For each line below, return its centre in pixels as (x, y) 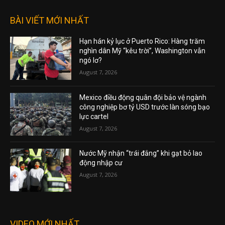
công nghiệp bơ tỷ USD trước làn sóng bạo (145, 107)
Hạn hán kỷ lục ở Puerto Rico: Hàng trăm (142, 41)
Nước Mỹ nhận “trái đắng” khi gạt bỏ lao (141, 153)
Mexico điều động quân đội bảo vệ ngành (143, 97)
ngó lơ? (91, 61)
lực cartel (94, 116)
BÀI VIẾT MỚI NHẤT (49, 21)
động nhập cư (101, 163)
